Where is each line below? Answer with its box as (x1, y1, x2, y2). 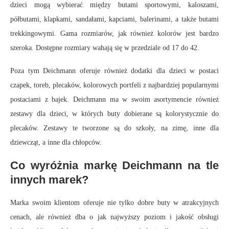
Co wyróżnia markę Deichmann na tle (10, 159, 219, 172)
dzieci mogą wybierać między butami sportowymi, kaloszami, (10, 1, 219, 9)
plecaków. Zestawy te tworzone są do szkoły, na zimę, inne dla (10, 124, 219, 132)
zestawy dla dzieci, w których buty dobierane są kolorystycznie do (10, 110, 219, 118)
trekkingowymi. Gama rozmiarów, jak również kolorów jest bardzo (10, 30, 219, 38)
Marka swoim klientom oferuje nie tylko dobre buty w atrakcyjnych (10, 199, 219, 207)
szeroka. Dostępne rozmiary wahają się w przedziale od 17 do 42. (10, 44, 199, 52)
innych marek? (10, 173, 88, 187)
